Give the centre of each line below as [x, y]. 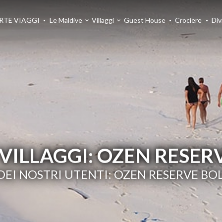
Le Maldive [66, 20]
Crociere [189, 20]
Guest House [144, 20]
